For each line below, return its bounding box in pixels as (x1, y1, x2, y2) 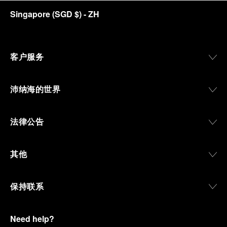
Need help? (10, 213, 54, 224)
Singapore (10, 8, 50, 20)
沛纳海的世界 (10, 83, 60, 95)
